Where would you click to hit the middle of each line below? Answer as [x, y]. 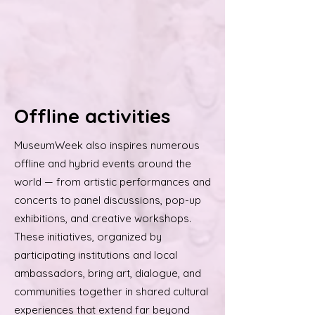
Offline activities [92, 116]
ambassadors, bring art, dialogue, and [108, 273]
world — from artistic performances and [112, 182]
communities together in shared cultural [111, 291]
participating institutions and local [96, 255]
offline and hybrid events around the [103, 163]
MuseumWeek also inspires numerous [107, 145]
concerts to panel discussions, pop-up [108, 200]
